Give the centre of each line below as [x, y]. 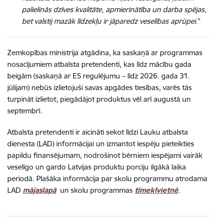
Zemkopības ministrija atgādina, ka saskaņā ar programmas [105, 52]
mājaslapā [39, 190]
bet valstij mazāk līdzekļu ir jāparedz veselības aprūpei [109, 21]
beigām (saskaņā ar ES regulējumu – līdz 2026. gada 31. [99, 76]
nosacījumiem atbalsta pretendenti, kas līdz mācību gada [99, 64]
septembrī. [25, 110]
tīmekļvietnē [156, 190]
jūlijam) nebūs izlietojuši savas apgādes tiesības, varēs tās [100, 87]
